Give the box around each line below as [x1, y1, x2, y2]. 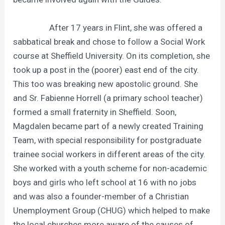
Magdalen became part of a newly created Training [13, 121, 204, 131]
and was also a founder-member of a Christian [13, 191, 189, 201]
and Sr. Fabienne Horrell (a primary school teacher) [13, 92, 203, 103]
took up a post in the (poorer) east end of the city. [13, 64, 199, 75]
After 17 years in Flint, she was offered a [13, 22, 203, 33]
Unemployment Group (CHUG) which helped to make [13, 205, 210, 215]
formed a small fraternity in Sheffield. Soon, [13, 106, 177, 117]
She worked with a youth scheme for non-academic [13, 163, 207, 173]
